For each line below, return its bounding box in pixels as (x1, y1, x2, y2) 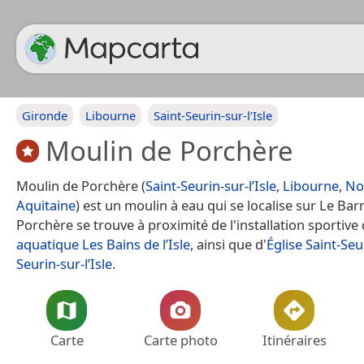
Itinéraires (262, 330, 327, 349)
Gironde (22, 107, 67, 123)
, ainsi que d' (190, 234, 266, 253)
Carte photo (143, 330, 218, 349)
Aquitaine (16, 195, 76, 214)
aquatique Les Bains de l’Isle (16, 234, 190, 253)
